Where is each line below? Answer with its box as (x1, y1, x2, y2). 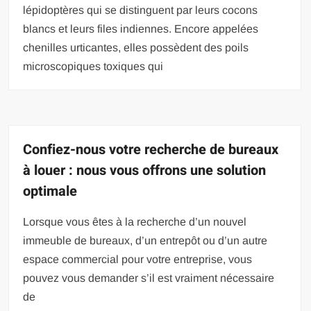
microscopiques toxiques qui (23, 60, 164, 72)
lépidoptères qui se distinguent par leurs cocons (23, 3, 258, 16)
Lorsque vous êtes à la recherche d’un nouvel (23, 215, 247, 228)
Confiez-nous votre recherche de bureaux (23, 139, 279, 160)
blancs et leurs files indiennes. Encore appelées (23, 22, 259, 35)
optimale (23, 180, 78, 201)
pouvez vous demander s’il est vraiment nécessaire (23, 271, 275, 284)
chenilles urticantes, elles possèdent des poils (23, 41, 249, 53)
